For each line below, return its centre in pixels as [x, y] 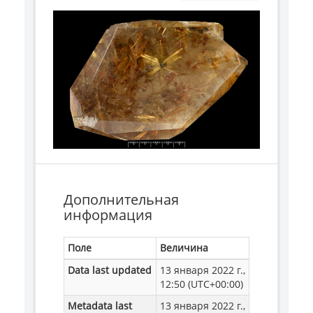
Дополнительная [121, 199]
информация [108, 214]
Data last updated [110, 270]
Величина [184, 247]
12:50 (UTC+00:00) [202, 284]
